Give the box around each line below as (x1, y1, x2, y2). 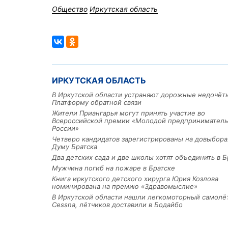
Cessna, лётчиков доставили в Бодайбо (52, 201, 183, 209)
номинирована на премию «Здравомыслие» (52, 182, 197, 191)
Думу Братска (52, 142, 97, 151)
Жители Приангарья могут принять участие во (52, 109, 205, 118)
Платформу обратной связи (52, 98, 141, 107)
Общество (52, 5, 88, 14)
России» (52, 124, 79, 133)
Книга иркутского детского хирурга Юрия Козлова (52, 175, 218, 183)
